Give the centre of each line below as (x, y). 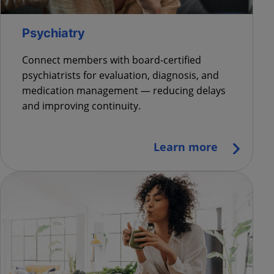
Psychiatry (54, 33)
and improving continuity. (81, 106)
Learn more (186, 147)
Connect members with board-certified (112, 60)
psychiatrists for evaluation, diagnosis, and (120, 76)
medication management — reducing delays (124, 91)
